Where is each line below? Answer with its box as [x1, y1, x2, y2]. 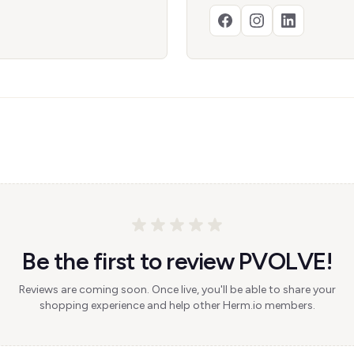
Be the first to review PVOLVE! [22, 247, 332, 276]
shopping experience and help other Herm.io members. [39, 299, 315, 312]
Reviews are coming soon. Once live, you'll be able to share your [18, 283, 336, 296]
